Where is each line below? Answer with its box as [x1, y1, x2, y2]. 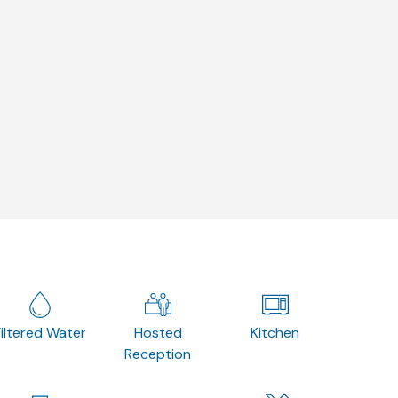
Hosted [133, 322, 182, 342]
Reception [124, 344, 192, 363]
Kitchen [251, 322, 300, 342]
